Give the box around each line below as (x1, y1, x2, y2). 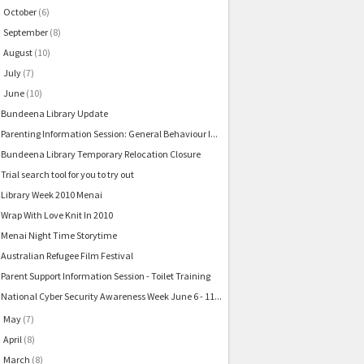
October (2, 6, 37, 19)
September (2, 26, 48, 39)
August (2, 46, 32, 59)
